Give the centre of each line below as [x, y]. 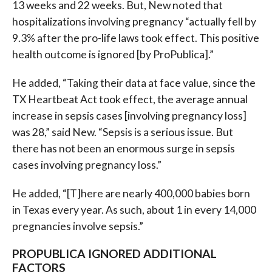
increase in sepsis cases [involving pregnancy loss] [129, 116]
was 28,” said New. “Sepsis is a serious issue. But [122, 132]
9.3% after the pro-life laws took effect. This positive [135, 38]
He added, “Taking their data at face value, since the [134, 83]
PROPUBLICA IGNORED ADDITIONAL [114, 254]
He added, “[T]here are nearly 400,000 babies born [131, 194]
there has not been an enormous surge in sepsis [123, 149]
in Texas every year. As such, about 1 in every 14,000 [134, 210]
